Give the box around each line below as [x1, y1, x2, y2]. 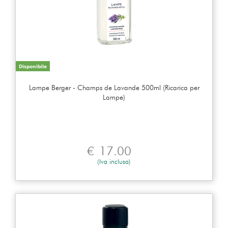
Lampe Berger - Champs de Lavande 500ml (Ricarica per [28, 83, 199, 92]
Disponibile [19, 62, 47, 70]
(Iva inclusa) [97, 157, 131, 165]
